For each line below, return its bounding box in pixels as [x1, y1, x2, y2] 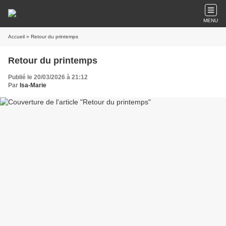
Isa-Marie [20, 82, 46, 89]
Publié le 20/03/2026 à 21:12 [8, 74, 88, 81]
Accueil [8, 34, 25, 39]
